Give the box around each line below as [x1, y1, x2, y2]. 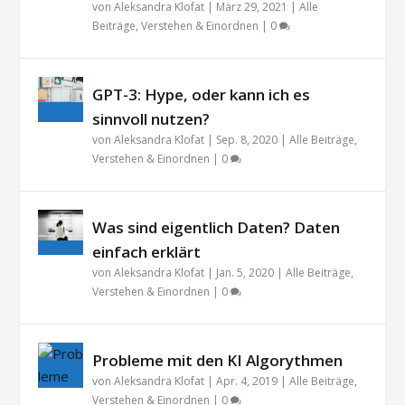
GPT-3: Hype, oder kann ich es [92, 84, 311, 106]
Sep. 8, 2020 [216, 132, 278, 148]
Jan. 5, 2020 [216, 265, 275, 281]
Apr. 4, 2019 [216, 373, 278, 390]
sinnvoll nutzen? [92, 108, 211, 130]
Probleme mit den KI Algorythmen [92, 350, 344, 372]
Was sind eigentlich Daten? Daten [92, 217, 341, 239]
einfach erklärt [92, 241, 202, 263]
